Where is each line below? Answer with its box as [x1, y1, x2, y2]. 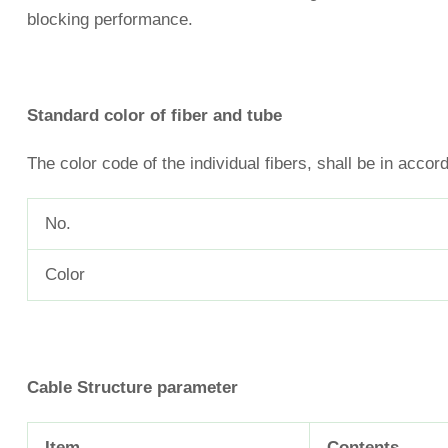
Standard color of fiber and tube [27, 105, 282, 125]
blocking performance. [27, 9, 193, 29]
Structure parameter [72, 378, 238, 398]
